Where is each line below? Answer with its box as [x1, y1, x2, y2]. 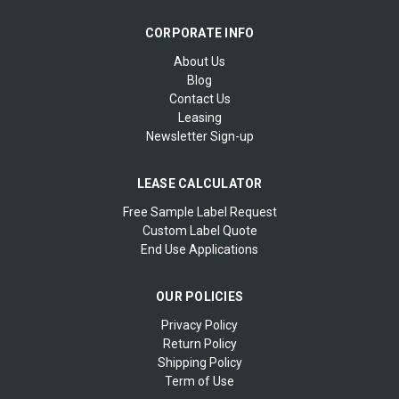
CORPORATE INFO [144, 25, 255, 40]
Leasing [177, 110, 222, 125]
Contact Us [168, 91, 231, 106]
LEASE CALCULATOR [136, 175, 263, 191]
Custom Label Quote [142, 223, 257, 238]
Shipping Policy [157, 354, 242, 370]
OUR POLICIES [156, 289, 243, 304]
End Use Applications [141, 241, 258, 256]
